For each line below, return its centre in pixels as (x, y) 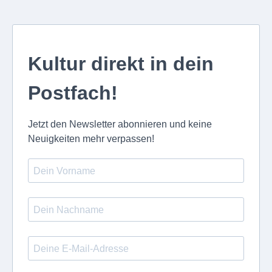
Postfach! (73, 93)
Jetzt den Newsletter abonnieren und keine (120, 124)
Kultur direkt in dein (121, 64)
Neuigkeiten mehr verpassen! (91, 139)
